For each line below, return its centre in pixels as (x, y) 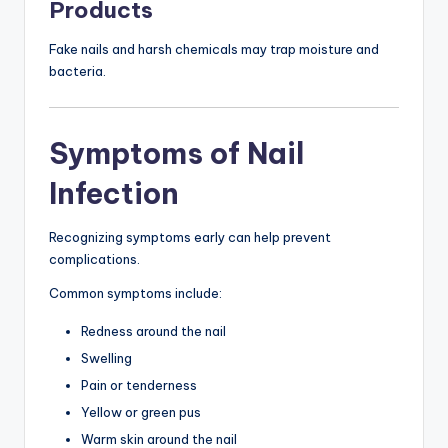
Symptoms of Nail (176, 153)
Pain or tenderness (139, 384)
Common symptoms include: (135, 292)
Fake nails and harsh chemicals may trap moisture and (214, 48)
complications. (94, 258)
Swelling (106, 357)
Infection (114, 193)
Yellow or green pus (141, 412)
